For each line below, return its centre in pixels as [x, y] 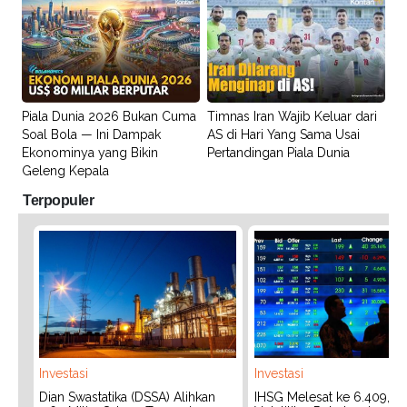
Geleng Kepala [65, 170]
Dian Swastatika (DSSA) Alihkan [127, 397]
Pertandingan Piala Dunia [278, 152]
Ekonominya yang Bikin [90, 152]
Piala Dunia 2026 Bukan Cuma [109, 116]
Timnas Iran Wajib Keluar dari [292, 116]
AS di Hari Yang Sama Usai [283, 134]
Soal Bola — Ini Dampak [91, 134]
